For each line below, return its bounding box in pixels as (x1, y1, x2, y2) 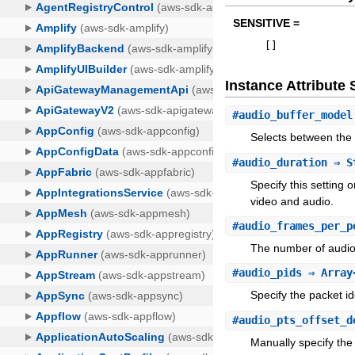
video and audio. (250, 194, 334, 208)
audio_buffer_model (239, 109, 353, 122)
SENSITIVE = (233, 17, 300, 30)
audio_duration (239, 155, 328, 169)
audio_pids (239, 266, 303, 280)
